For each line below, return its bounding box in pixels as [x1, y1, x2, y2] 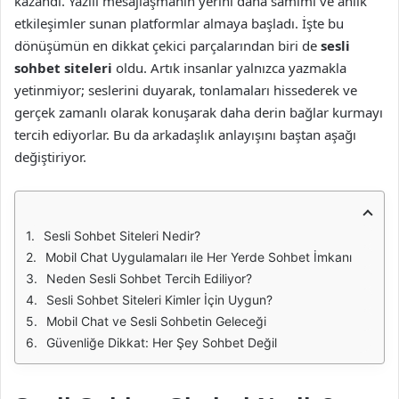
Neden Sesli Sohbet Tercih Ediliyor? [46, 271, 252, 286]
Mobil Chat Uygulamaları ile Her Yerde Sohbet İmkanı [45, 249, 352, 265]
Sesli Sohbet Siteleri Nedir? [44, 228, 200, 243]
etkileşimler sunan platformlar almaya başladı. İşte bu [14, 14, 344, 32]
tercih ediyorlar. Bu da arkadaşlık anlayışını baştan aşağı [14, 126, 356, 143]
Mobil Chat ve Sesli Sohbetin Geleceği [46, 313, 266, 329]
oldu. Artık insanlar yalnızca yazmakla [112, 59, 346, 77]
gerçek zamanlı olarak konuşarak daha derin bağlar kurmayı [14, 103, 383, 121]
